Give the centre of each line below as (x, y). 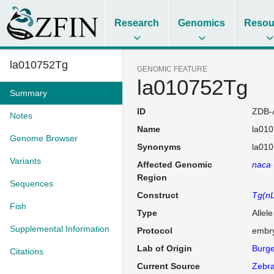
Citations (27, 251)
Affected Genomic (175, 165)
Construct (158, 195)
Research (137, 23)
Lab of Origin (165, 248)
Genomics (202, 23)
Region (152, 177)
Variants (25, 161)
